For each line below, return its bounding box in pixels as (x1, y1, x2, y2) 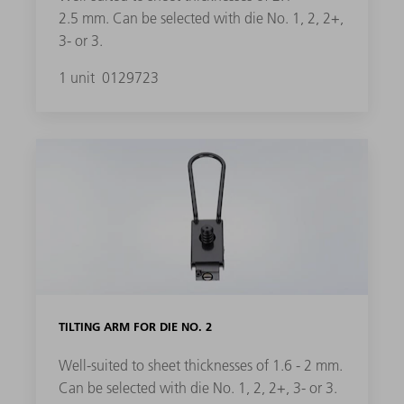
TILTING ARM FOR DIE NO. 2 (58, 319, 212, 335)
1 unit (58, 68, 98, 87)
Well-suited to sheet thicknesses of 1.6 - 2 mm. (58, 356, 343, 375)
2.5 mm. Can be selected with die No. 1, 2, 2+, (58, 8, 344, 27)
